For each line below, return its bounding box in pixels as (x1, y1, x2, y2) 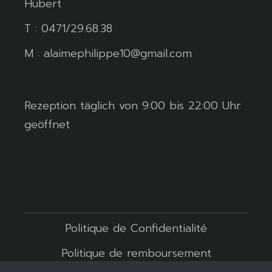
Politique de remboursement (61, 244, 211, 262)
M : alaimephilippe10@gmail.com (24, 44, 192, 62)
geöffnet (24, 115, 70, 133)
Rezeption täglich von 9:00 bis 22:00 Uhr (24, 97, 242, 114)
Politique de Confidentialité (65, 219, 207, 237)
